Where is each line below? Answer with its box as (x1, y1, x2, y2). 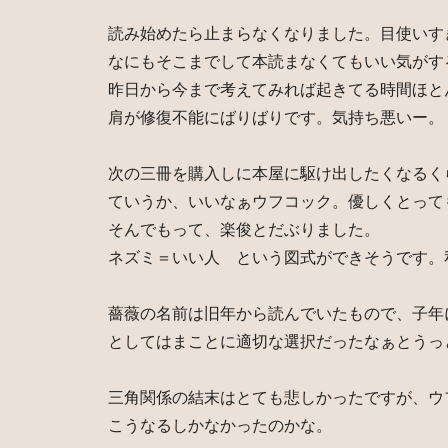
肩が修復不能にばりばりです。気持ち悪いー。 (107, 109, 444, 126)
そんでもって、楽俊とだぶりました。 (107, 221, 380, 238)
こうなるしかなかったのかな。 (107, 417, 332, 434)
